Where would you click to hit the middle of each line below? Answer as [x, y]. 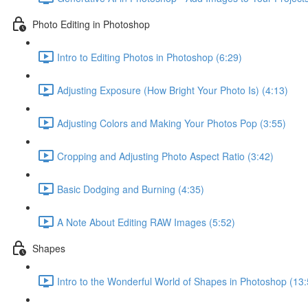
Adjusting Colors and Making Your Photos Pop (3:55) [172, 123]
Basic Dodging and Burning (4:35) [131, 189]
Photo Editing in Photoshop [91, 24]
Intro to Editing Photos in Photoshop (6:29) [150, 57]
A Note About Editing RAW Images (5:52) [146, 222]
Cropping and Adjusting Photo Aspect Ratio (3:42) [165, 156]
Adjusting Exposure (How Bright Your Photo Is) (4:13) [173, 90]
